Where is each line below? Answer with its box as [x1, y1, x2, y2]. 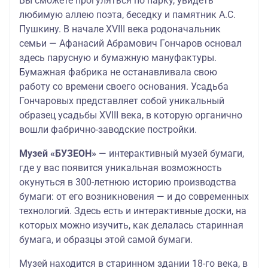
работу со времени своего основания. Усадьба [19, 81, 229, 92]
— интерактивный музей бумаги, [96, 148, 244, 159]
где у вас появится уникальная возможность [19, 162, 222, 173]
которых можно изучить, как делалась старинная [19, 220, 243, 231]
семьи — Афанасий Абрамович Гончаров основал [19, 38, 242, 49]
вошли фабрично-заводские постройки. [19, 124, 197, 135]
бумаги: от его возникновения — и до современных [19, 191, 249, 202]
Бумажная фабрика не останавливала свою [19, 66, 217, 78]
